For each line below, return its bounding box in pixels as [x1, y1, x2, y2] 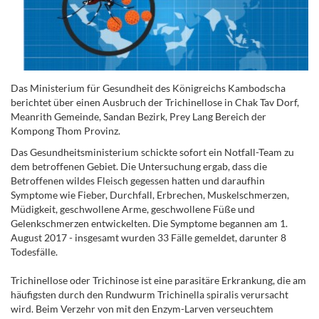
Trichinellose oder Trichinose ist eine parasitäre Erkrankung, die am [11, 274, 306, 286]
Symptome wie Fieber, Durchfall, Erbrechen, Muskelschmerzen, [11, 189, 289, 201]
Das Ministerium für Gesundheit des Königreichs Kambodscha [11, 82, 286, 94]
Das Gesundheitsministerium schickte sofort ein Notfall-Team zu [11, 146, 294, 158]
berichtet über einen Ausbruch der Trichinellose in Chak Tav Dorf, [11, 96, 299, 108]
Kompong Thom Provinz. [11, 125, 120, 137]
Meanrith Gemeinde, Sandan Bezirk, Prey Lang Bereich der [11, 110, 266, 122]
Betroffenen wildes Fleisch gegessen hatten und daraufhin [11, 174, 265, 187]
